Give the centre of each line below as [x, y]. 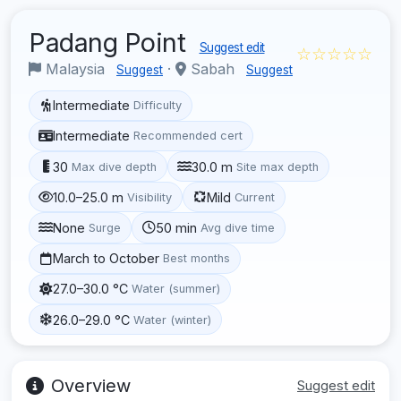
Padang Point [111, 42]
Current [255, 197]
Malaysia [75, 68]
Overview [91, 386]
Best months [197, 259]
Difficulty [158, 106]
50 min [177, 227]
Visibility [150, 197]
